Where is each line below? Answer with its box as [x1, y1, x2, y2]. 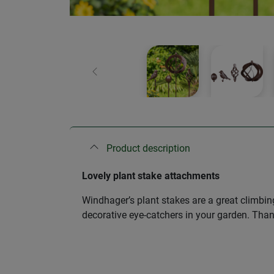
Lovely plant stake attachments [82, 170, 222, 182]
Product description [106, 143, 190, 155]
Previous [94, 72, 131, 84]
